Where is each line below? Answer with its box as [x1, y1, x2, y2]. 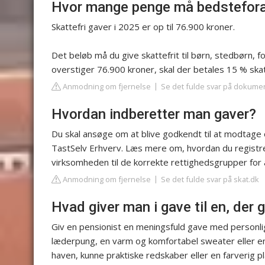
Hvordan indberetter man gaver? [51, 105, 256, 122]
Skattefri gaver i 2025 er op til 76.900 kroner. [51, 20, 235, 33]
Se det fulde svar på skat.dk [161, 173, 259, 185]
